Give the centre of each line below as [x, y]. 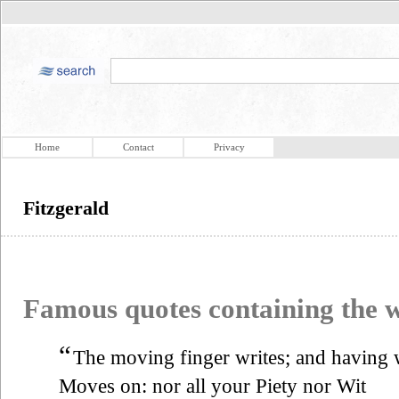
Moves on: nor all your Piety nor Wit [212, 386]
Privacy [229, 147]
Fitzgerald [66, 208]
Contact [138, 147]
